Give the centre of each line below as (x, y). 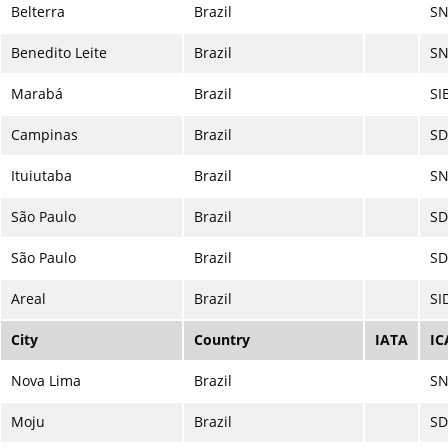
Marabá (37, 94)
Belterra (38, 12)
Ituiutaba (41, 176)
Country (222, 340)
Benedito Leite (59, 53)
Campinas (44, 135)
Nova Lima (46, 381)
